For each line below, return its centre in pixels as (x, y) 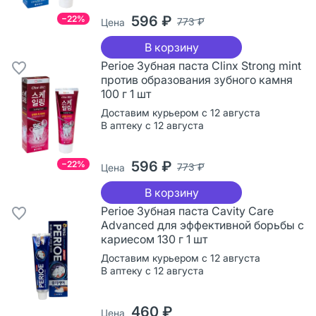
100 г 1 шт (126, 93)
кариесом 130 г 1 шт (154, 239)
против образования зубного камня (197, 79)
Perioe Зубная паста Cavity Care (187, 211)
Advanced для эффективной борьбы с (202, 225)
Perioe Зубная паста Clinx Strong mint (201, 65)
